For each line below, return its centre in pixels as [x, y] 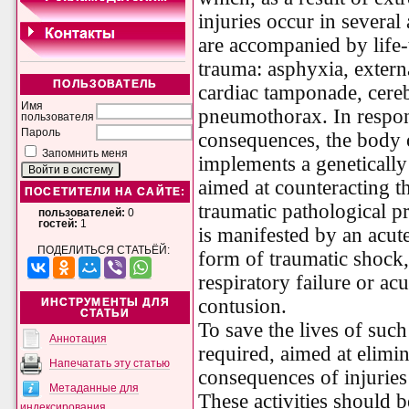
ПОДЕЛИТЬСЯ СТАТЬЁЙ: [104, 251]
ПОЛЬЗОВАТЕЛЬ [105, 84]
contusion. [243, 307]
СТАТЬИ [105, 314]
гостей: [58, 223]
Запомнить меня [85, 154]
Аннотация [79, 338]
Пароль [41, 133]
